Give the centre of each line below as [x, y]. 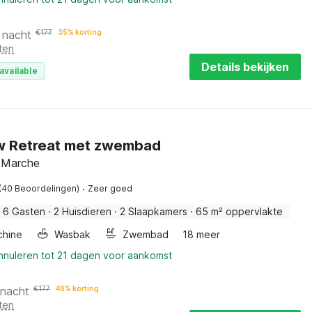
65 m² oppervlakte [239, 211]
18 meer [201, 234]
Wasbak [72, 234]
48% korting [77, 288]
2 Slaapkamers [154, 211]
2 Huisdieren [83, 211]
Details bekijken [245, 67]
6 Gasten [24, 211]
